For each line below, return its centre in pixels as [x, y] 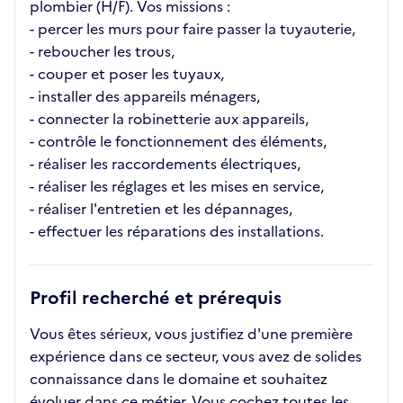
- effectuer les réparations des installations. [177, 231]
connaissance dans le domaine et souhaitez [179, 379]
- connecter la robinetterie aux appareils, [169, 119]
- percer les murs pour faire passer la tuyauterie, [193, 29]
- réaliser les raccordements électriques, [165, 164]
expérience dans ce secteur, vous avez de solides [196, 356]
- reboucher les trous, [102, 51]
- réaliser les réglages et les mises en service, [177, 186]
